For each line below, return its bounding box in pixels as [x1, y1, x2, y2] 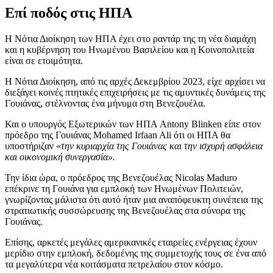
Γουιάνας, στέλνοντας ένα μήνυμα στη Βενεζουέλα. [5, 97, 205, 108]
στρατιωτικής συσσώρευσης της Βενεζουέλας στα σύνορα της [5, 205, 245, 216]
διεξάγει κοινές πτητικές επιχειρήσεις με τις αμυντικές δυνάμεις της [5, 87, 265, 97]
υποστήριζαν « [5, 140, 61, 151]
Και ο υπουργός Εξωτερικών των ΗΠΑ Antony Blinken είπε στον [5, 118, 261, 129]
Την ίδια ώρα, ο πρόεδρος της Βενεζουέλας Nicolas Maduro [5, 172, 237, 183]
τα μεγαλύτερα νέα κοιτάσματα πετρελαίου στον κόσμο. [5, 258, 223, 269]
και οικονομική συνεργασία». [5, 151, 115, 162]
